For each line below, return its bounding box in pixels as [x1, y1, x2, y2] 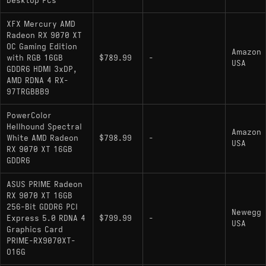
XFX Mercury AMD [7, 19, 75, 29]
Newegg [232, 208, 261, 218]
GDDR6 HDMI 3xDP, [7, 64, 77, 74]
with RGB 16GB [7, 53, 63, 63]
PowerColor [7, 110, 52, 121]
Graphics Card [7, 224, 63, 235]
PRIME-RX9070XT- [7, 236, 75, 246]
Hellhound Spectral [7, 122, 82, 132]
